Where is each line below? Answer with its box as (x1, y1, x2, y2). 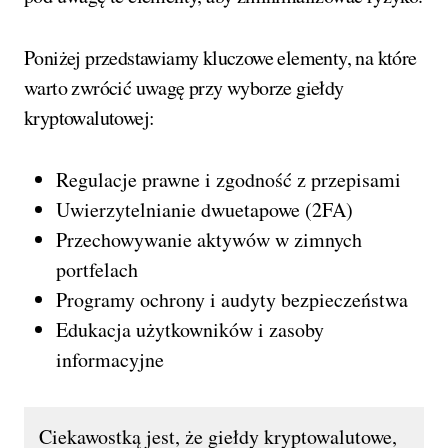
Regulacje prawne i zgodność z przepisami (56, 165, 401, 193)
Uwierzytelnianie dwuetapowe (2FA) (56, 195, 353, 223)
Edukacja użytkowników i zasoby (56, 315, 324, 343)
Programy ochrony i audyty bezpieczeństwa (56, 285, 408, 313)
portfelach (56, 255, 138, 283)
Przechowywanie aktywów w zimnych (56, 225, 362, 253)
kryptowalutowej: (24, 103, 155, 131)
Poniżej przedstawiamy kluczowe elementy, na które (24, 43, 417, 71)
